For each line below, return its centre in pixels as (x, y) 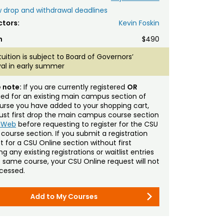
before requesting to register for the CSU (87, 124)
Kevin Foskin (139, 23)
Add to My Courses (64, 197)
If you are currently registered (74, 87)
